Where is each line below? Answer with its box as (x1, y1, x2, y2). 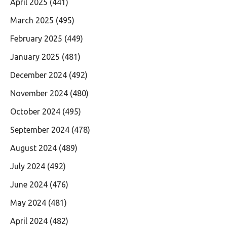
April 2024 (10, 216, 48, 225)
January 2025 (10, 52, 60, 61)
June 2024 (10, 179, 48, 189)
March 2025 (10, 15, 54, 25)
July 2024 (10, 161, 45, 171)
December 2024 (10, 70, 67, 80)
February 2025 (10, 33, 62, 43)
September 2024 (10, 125, 69, 134)
